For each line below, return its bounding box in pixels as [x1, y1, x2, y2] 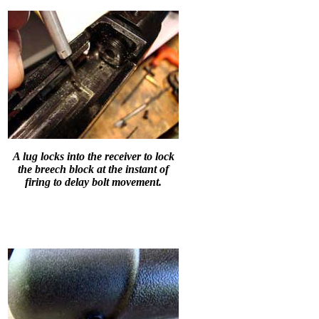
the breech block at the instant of [18, 162, 169, 175]
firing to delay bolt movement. [25, 175, 162, 188]
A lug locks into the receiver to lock [12, 150, 174, 162]
